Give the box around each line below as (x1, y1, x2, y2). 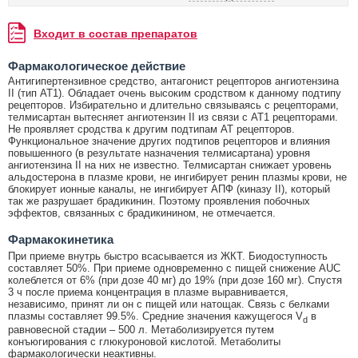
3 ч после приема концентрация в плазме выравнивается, (8, 285, 288, 298)
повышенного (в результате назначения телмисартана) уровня (8, 146, 310, 159)
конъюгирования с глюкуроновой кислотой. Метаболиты (8, 336, 280, 348)
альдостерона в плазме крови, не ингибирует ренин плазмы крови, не (8, 170, 347, 183)
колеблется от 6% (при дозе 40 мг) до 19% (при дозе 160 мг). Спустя (8, 273, 342, 286)
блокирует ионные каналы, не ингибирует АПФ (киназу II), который (8, 182, 330, 195)
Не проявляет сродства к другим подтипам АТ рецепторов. (8, 122, 295, 135)
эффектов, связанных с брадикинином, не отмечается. (8, 206, 276, 219)
